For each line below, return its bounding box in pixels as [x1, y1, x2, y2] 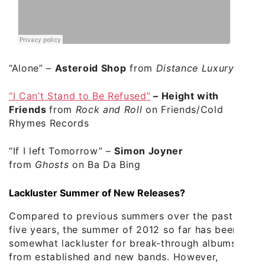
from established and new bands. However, [9, 250, 218, 263]
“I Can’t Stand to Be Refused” [9, 89, 151, 102]
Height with [161, 89, 219, 102]
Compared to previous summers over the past [9, 209, 233, 222]
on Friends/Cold [142, 103, 224, 115]
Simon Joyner [114, 144, 183, 157]
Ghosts [35, 158, 69, 170]
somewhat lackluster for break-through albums [9, 237, 237, 249]
